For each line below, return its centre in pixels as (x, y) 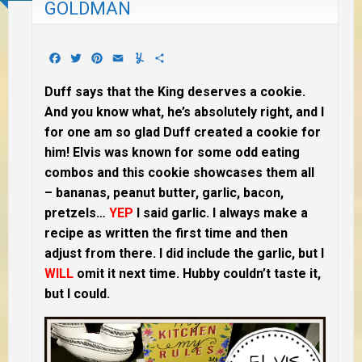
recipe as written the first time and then (166, 234)
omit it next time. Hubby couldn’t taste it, (197, 274)
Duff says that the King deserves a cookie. (175, 92)
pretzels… (77, 213)
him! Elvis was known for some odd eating (172, 153)
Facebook (90, 58)
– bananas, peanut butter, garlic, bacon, (164, 193)
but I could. (77, 294)
